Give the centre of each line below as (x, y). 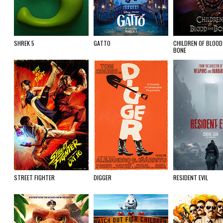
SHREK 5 (24, 43)
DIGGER (103, 177)
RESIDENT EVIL (191, 177)
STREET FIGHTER (34, 177)
